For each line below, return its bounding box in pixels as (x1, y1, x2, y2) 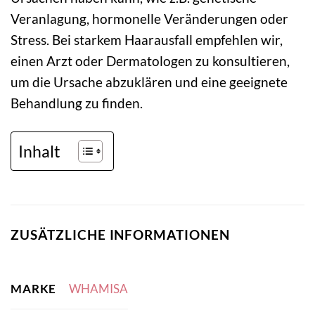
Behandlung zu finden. (11, 95, 143, 112)
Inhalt (18, 141, 60, 161)
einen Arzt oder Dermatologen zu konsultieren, (11, 53, 290, 70)
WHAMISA (68, 281, 128, 297)
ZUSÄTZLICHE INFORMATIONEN (11, 226, 230, 243)
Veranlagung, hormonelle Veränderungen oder (11, 11, 288, 27)
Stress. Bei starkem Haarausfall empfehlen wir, (11, 32, 283, 49)
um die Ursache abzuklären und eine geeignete (11, 74, 288, 91)
